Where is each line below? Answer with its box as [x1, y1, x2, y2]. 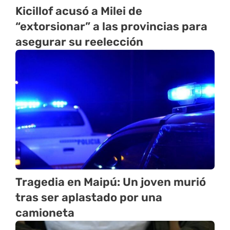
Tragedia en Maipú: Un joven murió [15, 175, 206, 189]
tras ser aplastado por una [15, 190, 162, 204]
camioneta [15, 205, 74, 220]
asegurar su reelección [15, 34, 143, 49]
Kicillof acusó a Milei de [15, 4, 142, 18]
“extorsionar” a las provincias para [15, 19, 207, 33]
